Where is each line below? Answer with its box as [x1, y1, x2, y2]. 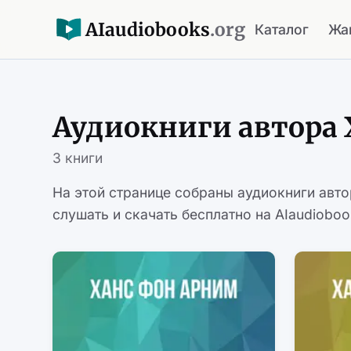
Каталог [254, 20, 309, 38]
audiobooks [104, 18, 210, 41]
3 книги [52, 149, 103, 166]
